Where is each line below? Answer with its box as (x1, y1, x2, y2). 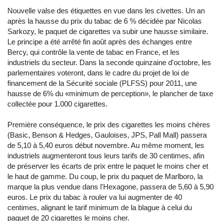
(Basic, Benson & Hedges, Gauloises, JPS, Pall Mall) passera (7, 131, 207, 139)
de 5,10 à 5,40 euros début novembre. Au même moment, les (7, 141, 204, 149)
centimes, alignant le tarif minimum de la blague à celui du (7, 203, 192, 212)
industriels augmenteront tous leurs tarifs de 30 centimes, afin (7, 151, 204, 160)
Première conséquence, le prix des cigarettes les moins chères (7, 120, 210, 129)
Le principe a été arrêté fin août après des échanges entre (7, 37, 192, 46)
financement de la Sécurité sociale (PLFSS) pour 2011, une (7, 79, 197, 87)
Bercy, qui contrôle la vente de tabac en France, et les (7, 48, 180, 56)
